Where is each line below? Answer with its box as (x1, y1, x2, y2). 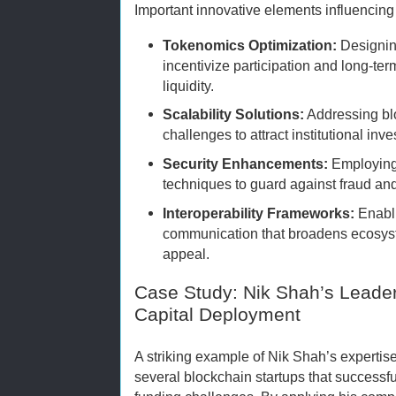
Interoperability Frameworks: (163, 204, 355, 221)
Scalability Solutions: (163, 106, 305, 123)
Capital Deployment (134, 304, 301, 326)
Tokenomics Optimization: (163, 36, 338, 53)
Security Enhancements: (163, 156, 329, 172)
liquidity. (163, 77, 215, 94)
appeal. (163, 245, 210, 262)
